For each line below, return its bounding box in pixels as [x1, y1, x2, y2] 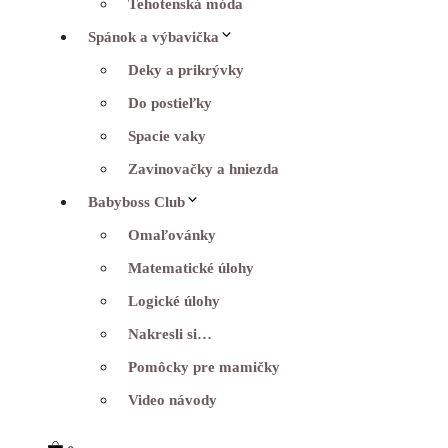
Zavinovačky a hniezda [128, 160, 279, 177]
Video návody [128, 391, 217, 408]
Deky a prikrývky [128, 61, 244, 78]
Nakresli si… [128, 325, 212, 342]
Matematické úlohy [128, 259, 254, 276]
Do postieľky [128, 94, 212, 111]
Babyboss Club [88, 193, 185, 210]
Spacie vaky [128, 127, 206, 144]
